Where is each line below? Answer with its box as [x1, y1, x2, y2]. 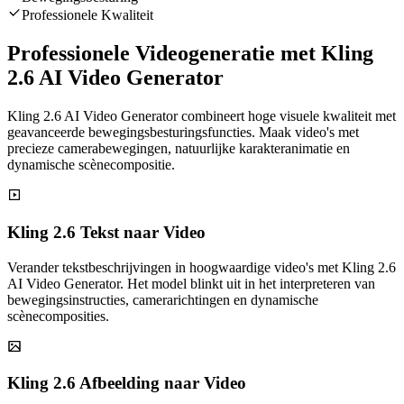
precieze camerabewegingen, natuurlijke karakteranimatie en [7, 141, 350, 157]
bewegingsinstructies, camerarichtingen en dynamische [7, 291, 318, 308]
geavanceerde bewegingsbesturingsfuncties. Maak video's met [7, 124, 359, 141]
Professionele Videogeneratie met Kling [7, 41, 373, 66]
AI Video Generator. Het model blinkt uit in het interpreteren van [7, 275, 375, 291]
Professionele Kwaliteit [22, 7, 153, 23]
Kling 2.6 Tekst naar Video [7, 222, 206, 242]
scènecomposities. [7, 308, 109, 324]
